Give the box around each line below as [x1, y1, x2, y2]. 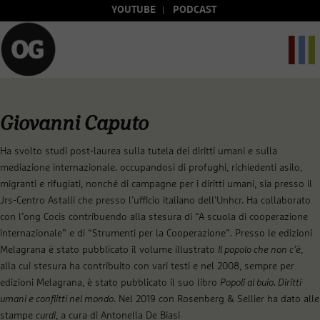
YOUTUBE [111, 5, 156, 15]
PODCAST [172, 5, 216, 15]
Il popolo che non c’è [218, 244, 301, 255]
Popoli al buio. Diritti [220, 277, 301, 288]
